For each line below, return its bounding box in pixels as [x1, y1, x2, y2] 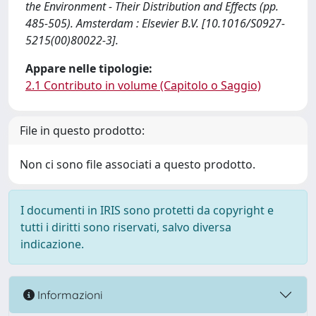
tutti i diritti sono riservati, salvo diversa [20, 219, 231, 235]
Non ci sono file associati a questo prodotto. [20, 157, 255, 172]
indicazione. [20, 236, 84, 252]
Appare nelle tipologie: [25, 61, 152, 76]
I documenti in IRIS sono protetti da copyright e [20, 202, 274, 218]
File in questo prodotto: [20, 123, 145, 138]
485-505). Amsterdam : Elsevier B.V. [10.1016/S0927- [25, 16, 285, 31]
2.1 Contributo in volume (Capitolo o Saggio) [25, 78, 261, 93]
